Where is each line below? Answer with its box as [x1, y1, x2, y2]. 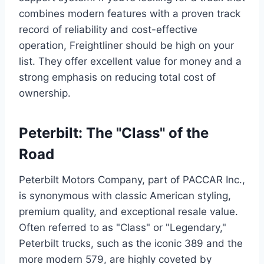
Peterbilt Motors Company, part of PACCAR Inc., [19, 173, 245, 186]
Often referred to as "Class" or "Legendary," [19, 221, 226, 233]
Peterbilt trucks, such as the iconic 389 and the [19, 237, 243, 249]
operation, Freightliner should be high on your [19, 39, 234, 51]
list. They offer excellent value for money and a [19, 55, 242, 67]
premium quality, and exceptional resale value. [19, 205, 238, 217]
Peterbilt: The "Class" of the [19, 124, 209, 141]
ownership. [19, 87, 71, 99]
